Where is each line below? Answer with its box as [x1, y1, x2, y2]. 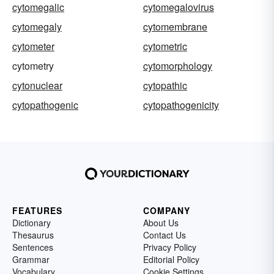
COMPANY [143, 204, 190, 217]
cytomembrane [143, 20, 207, 34]
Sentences [12, 241, 53, 254]
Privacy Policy [143, 241, 196, 254]
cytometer [12, 39, 54, 54]
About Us [143, 217, 179, 229]
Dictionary [12, 217, 51, 229]
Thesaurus [12, 229, 54, 242]
